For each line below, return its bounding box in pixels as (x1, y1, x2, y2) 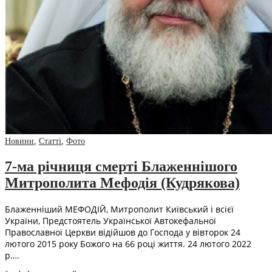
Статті (39, 136, 61, 146)
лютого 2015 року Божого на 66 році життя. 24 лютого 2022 (5, 237, 251, 250)
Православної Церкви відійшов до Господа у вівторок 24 (5, 226, 240, 238)
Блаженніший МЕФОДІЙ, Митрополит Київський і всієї (5, 203, 234, 215)
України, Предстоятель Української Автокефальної (5, 214, 216, 226)
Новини (5, 136, 34, 146)
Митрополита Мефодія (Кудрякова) (5, 174, 240, 191)
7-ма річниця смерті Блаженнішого (5, 158, 237, 174)
